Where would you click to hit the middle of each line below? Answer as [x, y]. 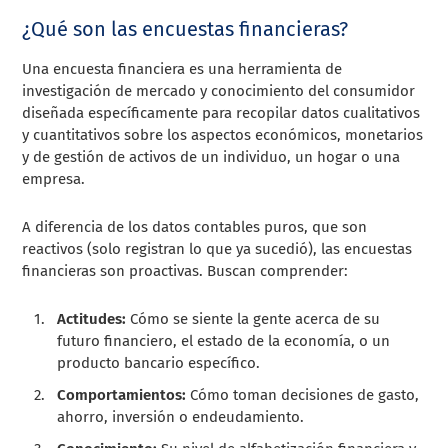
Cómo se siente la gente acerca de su [253, 318]
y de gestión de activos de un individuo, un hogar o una [211, 156]
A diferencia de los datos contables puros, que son [195, 226]
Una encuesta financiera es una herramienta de [182, 68]
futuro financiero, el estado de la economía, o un [224, 340]
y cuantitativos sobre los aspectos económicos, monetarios [223, 134]
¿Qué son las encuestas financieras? [185, 28]
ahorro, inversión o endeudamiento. [181, 416]
